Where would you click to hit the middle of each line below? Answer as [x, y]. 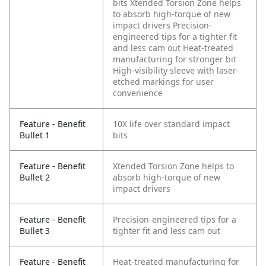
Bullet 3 [35, 231]
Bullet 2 [35, 178]
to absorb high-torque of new [172, 14]
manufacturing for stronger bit [175, 59]
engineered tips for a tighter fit [175, 37]
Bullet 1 [35, 135]
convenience [138, 93]
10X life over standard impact [171, 124]
